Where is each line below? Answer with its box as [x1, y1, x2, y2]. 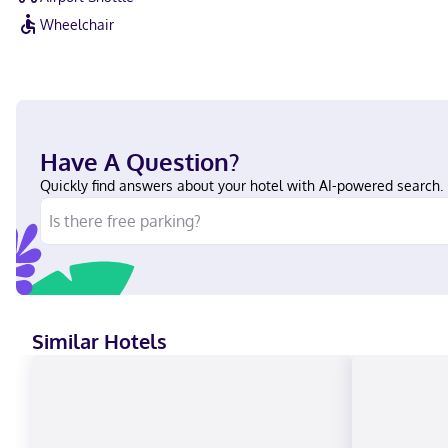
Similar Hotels [32, 328, 167, 354]
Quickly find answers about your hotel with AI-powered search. [40, 177, 443, 194]
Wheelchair [40, 15, 114, 33]
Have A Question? [40, 146, 239, 177]
